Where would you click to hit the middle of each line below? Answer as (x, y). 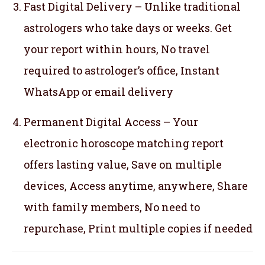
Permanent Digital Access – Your (111, 122)
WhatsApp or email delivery (98, 92)
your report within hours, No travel (117, 49)
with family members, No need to (112, 207)
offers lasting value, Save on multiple (123, 165)
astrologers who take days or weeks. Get (128, 28)
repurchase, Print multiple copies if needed (138, 229)
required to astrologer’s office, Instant (122, 71)
